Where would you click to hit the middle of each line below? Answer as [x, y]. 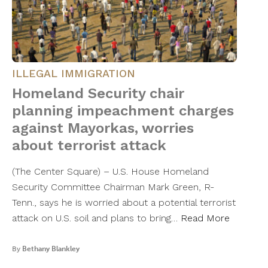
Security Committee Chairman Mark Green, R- [113, 187]
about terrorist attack [89, 146]
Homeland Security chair [98, 94]
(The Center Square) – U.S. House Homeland [110, 172]
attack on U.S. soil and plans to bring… [96, 218]
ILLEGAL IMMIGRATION [74, 74]
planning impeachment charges [123, 111]
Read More [205, 218]
